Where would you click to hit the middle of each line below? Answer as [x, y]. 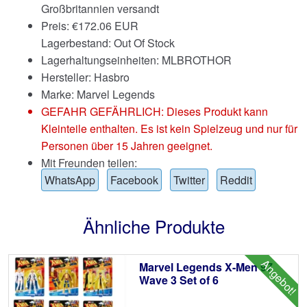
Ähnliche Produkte [153, 225]
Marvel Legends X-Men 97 [206, 267]
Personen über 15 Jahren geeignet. [127, 146]
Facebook [134, 180]
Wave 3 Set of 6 [179, 280]
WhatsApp [70, 180]
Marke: [59, 95]
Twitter [189, 180]
